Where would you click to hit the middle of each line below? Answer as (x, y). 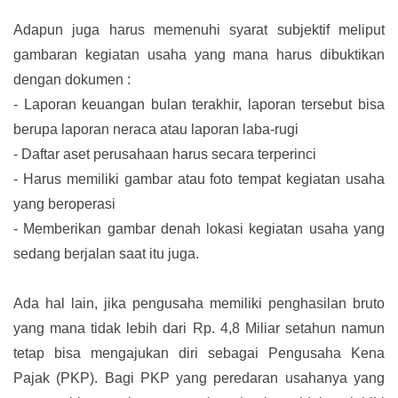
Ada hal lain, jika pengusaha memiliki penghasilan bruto (199, 304)
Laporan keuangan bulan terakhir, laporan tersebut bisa (204, 105)
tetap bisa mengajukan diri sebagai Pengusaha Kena (199, 354)
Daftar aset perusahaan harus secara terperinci (169, 155)
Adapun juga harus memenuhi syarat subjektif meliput (199, 30)
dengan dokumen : (72, 80)
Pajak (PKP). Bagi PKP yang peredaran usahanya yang (199, 378)
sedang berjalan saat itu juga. (106, 254)
